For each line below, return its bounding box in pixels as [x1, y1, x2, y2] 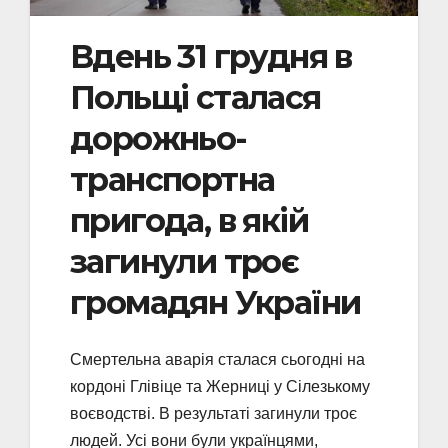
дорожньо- [70, 119, 247, 159]
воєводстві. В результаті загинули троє [70, 404, 357, 422]
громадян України [70, 283, 361, 323]
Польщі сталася [70, 78, 321, 118]
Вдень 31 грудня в [70, 37, 352, 77]
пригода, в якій [70, 201, 308, 241]
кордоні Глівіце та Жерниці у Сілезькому [70, 377, 370, 395]
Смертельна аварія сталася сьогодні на [70, 350, 365, 368]
